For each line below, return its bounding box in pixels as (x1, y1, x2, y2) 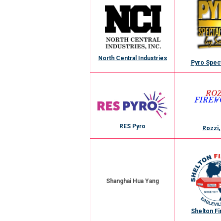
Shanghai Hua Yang (106, 178, 159, 184)
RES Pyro (119, 122, 146, 130)
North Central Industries (98, 54, 167, 62)
